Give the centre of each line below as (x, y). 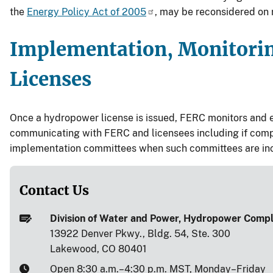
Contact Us (54, 191)
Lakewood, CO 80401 (98, 249)
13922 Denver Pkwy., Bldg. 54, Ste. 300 (140, 234)
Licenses (51, 80)
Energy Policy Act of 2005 (87, 12)
